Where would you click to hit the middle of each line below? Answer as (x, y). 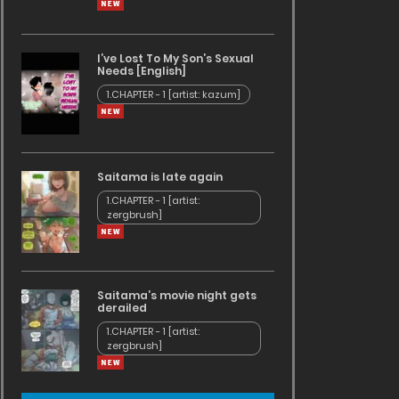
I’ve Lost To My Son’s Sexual (175, 59)
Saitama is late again (160, 177)
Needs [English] (142, 71)
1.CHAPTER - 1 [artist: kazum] (174, 95)
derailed (122, 307)
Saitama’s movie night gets (177, 295)
